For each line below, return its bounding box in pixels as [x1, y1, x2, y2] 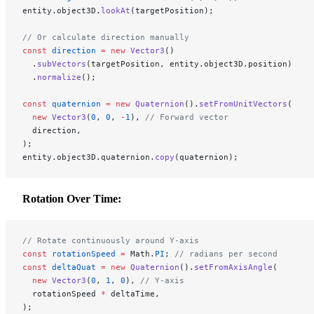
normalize [37, 71, 81, 82]
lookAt [101, 5, 130, 15]
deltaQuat [47, 261, 96, 272]
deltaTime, [106, 288, 160, 299]
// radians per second [175, 248, 278, 259]
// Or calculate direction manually [22, 32, 189, 42]
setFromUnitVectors [199, 98, 287, 109]
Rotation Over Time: [22, 192, 121, 205]
